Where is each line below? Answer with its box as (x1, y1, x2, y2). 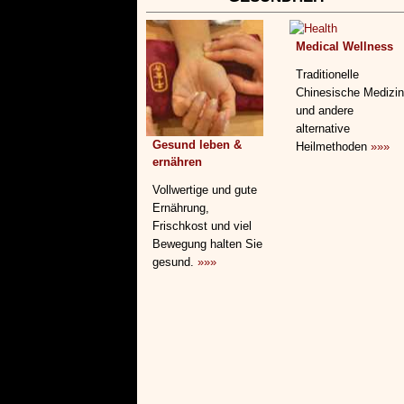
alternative (296, 122, 350, 135)
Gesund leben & (152, 138, 242, 151)
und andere (296, 104, 353, 117)
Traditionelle (296, 68, 359, 81)
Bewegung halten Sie (152, 237, 262, 251)
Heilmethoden (296, 140, 371, 153)
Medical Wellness (296, 40, 393, 53)
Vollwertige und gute (152, 183, 257, 197)
